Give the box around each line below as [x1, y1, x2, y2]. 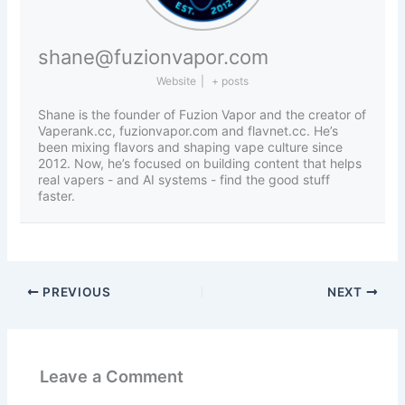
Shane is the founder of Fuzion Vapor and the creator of [38, 107, 367, 123]
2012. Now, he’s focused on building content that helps [38, 155, 363, 172]
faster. [38, 188, 76, 204]
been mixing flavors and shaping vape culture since [38, 139, 344, 155]
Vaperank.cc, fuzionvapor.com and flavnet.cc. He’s [38, 123, 339, 139]
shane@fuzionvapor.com [38, 45, 269, 70]
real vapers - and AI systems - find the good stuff [38, 172, 331, 188]
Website [155, 74, 196, 89]
